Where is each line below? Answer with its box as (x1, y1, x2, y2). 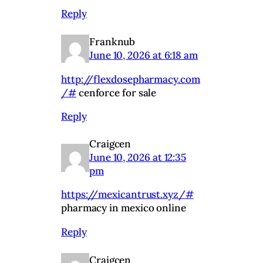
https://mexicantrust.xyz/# (61, 188, 194, 201)
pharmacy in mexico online (61, 201, 186, 215)
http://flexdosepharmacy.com (61, 73, 200, 86)
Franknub (89, 35, 136, 49)
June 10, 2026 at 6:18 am (89, 49, 198, 62)
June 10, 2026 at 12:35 (89, 151, 187, 164)
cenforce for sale (76, 86, 157, 100)
